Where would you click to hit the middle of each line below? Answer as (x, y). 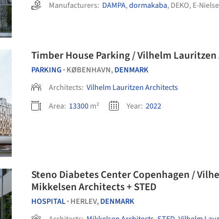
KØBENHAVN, (90, 70)
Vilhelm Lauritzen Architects (132, 88)
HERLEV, (85, 201)
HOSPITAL (48, 201)
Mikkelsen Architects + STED (94, 187)
